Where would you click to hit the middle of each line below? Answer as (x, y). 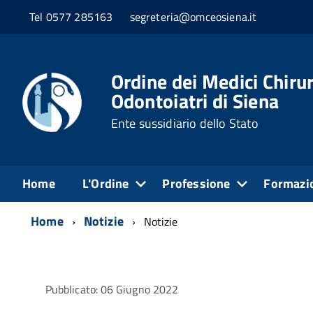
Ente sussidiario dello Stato (184, 123)
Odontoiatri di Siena (195, 101)
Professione (196, 183)
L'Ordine (106, 183)
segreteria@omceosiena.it (193, 17)
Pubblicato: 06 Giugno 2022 (112, 289)
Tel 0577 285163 (73, 17)
